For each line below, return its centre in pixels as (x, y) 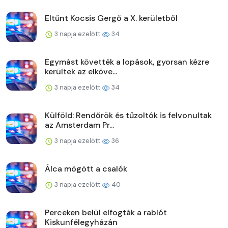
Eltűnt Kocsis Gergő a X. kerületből (111, 18)
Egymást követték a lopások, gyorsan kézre (127, 62)
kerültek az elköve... (81, 71)
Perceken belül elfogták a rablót (106, 212)
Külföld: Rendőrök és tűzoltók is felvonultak (128, 115)
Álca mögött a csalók (86, 168)
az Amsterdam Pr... (79, 125)
